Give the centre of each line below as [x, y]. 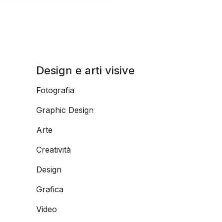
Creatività [54, 150]
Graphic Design [65, 110]
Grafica [50, 189]
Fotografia [55, 90]
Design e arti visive [85, 70]
